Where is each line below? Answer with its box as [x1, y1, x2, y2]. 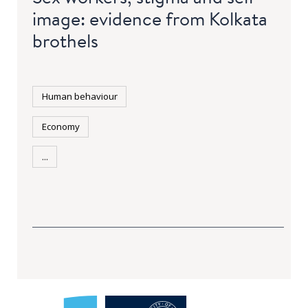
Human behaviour [41, 89, 118, 102]
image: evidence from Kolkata [32, 5, 268, 32]
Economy [41, 120, 80, 133]
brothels [32, 27, 99, 54]
